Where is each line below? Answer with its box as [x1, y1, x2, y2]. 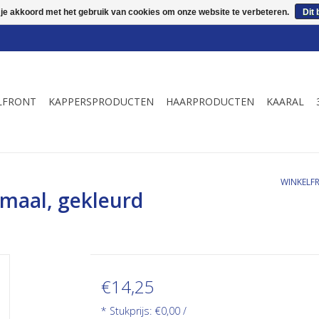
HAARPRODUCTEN [166, 95, 254, 108]
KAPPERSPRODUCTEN [48, 95, 154, 108]
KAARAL [266, 95, 304, 108]
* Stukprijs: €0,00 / [100, 303, 187, 318]
